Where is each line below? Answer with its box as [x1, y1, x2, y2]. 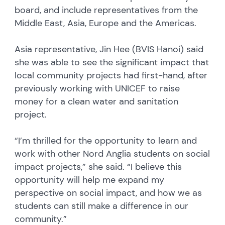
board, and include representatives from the [15, 4, 198, 16]
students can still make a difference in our [15, 199, 189, 212]
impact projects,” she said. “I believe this [15, 160, 182, 173]
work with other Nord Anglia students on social [15, 147, 210, 160]
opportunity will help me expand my [15, 173, 165, 186]
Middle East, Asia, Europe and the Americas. [15, 17, 197, 29]
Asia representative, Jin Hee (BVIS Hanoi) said [15, 43, 204, 55]
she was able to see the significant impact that [15, 56, 209, 68]
